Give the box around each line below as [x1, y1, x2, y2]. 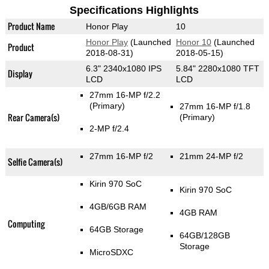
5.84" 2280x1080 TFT [175, 64, 259, 74]
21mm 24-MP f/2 [179, 151, 243, 162]
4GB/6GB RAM [89, 202, 147, 212]
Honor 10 [175, 37, 211, 47]
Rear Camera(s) [7, 111, 59, 124]
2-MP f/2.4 [89, 124, 129, 134]
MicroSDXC [89, 247, 133, 258]
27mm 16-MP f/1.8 [179, 101, 250, 112]
